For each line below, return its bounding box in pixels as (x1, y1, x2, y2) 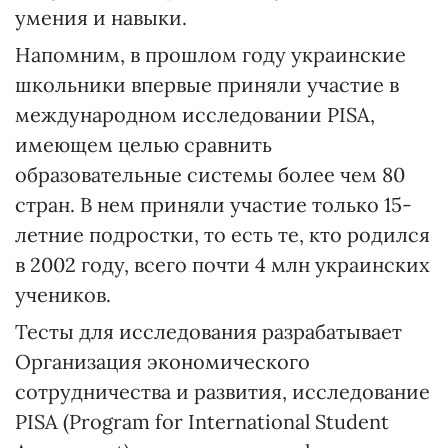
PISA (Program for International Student (15, 409, 389, 434)
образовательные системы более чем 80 (15, 162, 405, 187)
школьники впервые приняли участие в (15, 72, 399, 97)
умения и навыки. (15, 5, 187, 30)
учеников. (15, 282, 111, 307)
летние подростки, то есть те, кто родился (15, 222, 430, 247)
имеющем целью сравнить (15, 132, 272, 157)
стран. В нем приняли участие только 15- (15, 192, 412, 217)
